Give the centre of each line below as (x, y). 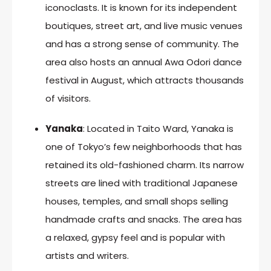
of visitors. (68, 98)
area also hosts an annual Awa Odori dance (144, 62)
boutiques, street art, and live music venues (144, 25)
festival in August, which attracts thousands (145, 80)
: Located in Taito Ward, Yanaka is (158, 128)
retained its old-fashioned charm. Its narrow (145, 165)
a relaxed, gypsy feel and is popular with (135, 237)
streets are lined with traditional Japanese (142, 183)
